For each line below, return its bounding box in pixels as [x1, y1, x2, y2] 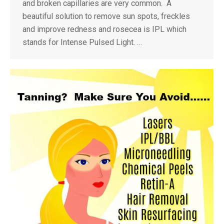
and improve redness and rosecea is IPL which [22, 24, 186, 34]
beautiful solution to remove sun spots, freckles [22, 11, 190, 21]
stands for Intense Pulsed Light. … [22, 37, 142, 47]
